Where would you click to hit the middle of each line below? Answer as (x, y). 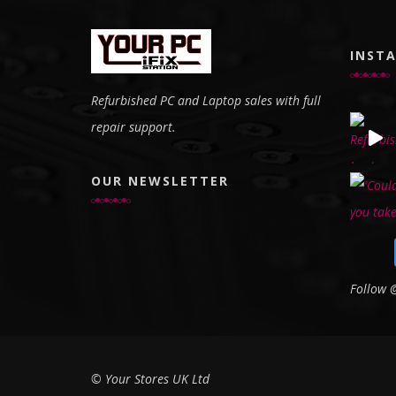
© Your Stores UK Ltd (150, 379)
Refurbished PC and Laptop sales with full (206, 100)
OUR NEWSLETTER (160, 181)
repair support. (133, 127)
